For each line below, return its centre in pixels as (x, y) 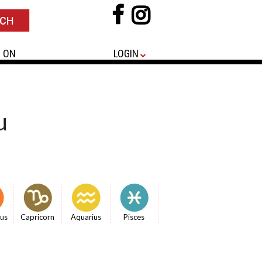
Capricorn (38, 217)
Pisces (134, 217)
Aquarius (86, 217)
